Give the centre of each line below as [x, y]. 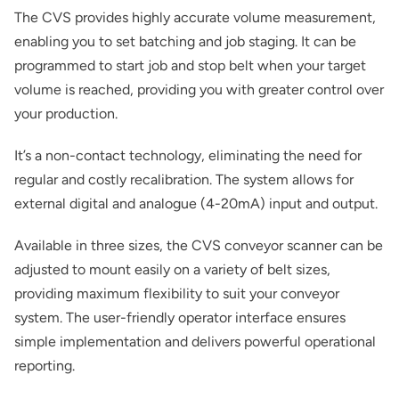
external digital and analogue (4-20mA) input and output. [195, 204]
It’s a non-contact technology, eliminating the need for [187, 155]
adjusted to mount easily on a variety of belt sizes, [172, 269]
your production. [65, 114]
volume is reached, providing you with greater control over [199, 90]
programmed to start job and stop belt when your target [190, 65]
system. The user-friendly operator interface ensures [179, 318]
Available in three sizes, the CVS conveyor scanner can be [198, 245]
